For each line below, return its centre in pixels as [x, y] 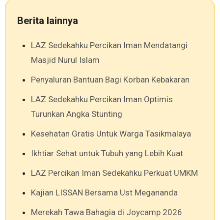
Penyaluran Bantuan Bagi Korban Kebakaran [110, 80]
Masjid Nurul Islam [65, 60]
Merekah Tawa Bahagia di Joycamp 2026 [107, 212]
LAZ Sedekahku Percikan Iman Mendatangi [109, 45]
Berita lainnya [48, 21]
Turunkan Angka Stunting [77, 114]
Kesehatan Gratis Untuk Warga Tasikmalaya [111, 134]
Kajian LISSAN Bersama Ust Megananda [104, 193]
